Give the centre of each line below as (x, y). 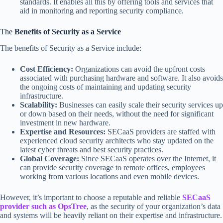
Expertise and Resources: (63, 132)
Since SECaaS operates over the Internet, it (148, 159)
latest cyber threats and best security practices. (92, 150)
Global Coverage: (50, 159)
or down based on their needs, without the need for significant (117, 114)
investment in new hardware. (65, 123)
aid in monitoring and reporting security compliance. (102, 11)
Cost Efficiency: (47, 69)
